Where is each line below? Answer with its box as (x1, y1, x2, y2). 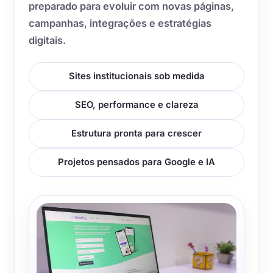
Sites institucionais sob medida (68, 70, 205, 82)
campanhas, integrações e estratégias (29, 16, 211, 29)
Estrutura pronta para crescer (71, 127, 202, 139)
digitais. (29, 34, 66, 46)
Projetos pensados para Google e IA (58, 156, 215, 168)
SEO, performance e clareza (74, 99, 199, 110)
